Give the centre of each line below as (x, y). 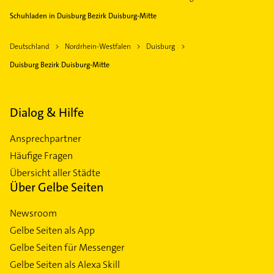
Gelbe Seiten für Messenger (67, 248)
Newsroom (33, 213)
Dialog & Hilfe (47, 113)
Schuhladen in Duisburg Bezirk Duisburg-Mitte (83, 16)
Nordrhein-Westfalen (98, 47)
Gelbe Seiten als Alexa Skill (65, 265)
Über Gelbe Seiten (57, 187)
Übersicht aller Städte (55, 173)
